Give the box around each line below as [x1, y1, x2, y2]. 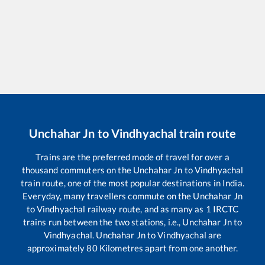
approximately [27, 242, 87, 253]
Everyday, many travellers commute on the [22, 190, 193, 201]
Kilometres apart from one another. [97, 242, 238, 253]
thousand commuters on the [21, 164, 133, 175]
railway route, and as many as [85, 203, 206, 214]
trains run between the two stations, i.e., [22, 216, 183, 227]
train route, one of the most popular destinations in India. [21, 177, 244, 188]
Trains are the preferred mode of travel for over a [35, 151, 230, 162]
